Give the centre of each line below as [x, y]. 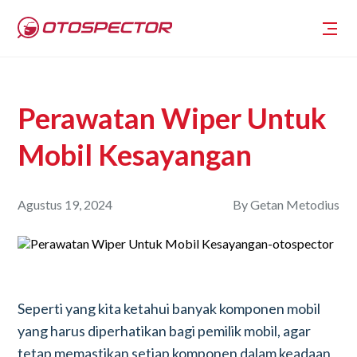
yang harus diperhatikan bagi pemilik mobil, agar [165, 331]
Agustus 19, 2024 [65, 204]
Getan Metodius [294, 204]
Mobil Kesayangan [135, 155]
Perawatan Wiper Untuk [173, 118]
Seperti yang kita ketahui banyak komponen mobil [169, 308]
